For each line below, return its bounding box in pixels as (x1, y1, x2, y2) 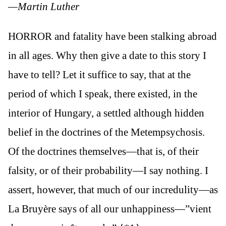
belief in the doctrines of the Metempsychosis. (8, 126, 205, 139)
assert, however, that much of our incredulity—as (8, 184, 218, 196)
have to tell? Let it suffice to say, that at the (8, 69, 191, 81)
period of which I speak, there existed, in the (8, 88, 197, 100)
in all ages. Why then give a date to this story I (8, 49, 206, 62)
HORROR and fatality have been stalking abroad (8, 30, 217, 43)
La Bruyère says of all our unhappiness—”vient (8, 203, 211, 215)
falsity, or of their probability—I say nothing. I (8, 164, 208, 177)
